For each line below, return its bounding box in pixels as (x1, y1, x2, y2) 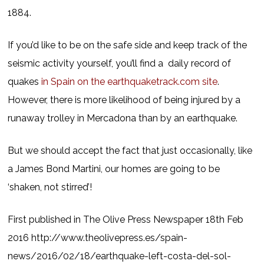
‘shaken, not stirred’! (8, 181, 93, 193)
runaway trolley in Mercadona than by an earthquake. (8, 113, 238, 124)
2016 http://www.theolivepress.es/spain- (8, 232, 188, 243)
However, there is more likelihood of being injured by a (8, 94, 241, 105)
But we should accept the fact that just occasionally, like (8, 145, 253, 156)
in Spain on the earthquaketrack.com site (41, 76, 218, 87)
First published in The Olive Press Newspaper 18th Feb (8, 214, 244, 225)
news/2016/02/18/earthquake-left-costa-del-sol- (8, 250, 232, 262)
